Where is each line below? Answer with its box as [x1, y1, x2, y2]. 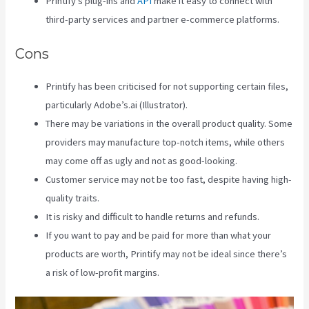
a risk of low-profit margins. [46, 266, 162, 279]
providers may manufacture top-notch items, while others [46, 135, 286, 148]
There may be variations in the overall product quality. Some [46, 117, 293, 130]
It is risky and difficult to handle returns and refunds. [46, 210, 260, 223]
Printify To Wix [161, 266, 221, 279]
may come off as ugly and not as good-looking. [46, 154, 238, 167]
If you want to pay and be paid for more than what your [46, 228, 272, 241]
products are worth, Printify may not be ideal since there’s [46, 247, 288, 260]
